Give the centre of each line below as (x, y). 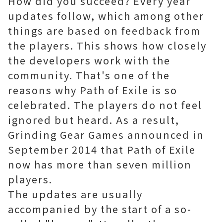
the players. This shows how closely (107, 45)
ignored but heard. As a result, (94, 120)
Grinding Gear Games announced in (106, 135)
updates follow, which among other (106, 16)
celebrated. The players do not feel (105, 105)
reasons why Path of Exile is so (93, 90)
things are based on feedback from (104, 30)
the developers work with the (89, 60)
